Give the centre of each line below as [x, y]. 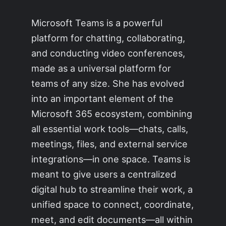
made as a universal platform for [101, 68]
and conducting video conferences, [108, 53]
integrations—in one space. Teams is [111, 159]
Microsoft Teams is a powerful [97, 23]
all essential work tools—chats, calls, [110, 129]
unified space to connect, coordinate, [113, 205]
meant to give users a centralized [104, 174]
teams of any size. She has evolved [108, 83]
